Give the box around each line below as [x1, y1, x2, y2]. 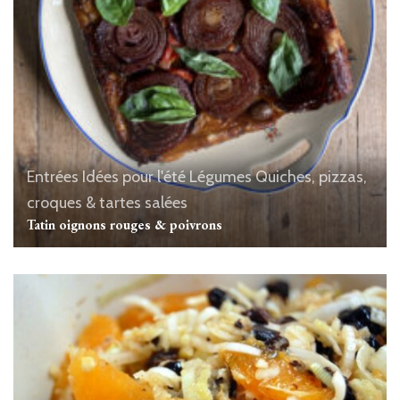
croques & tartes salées [27, 193, 187, 213]
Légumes [189, 167, 252, 187]
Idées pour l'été [82, 167, 186, 187]
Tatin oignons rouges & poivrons [27, 216, 222, 234]
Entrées [27, 167, 79, 187]
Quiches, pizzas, [255, 167, 367, 187]
